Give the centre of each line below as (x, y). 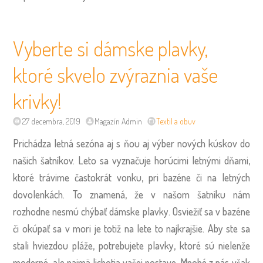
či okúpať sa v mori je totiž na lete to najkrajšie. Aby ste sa (131, 228)
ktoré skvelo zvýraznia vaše (116, 74)
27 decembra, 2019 (51, 121)
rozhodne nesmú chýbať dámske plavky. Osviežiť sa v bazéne (131, 211)
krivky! (38, 101)
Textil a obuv (176, 121)
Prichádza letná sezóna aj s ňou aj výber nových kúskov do (131, 143)
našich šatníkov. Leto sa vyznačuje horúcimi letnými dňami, (131, 160)
